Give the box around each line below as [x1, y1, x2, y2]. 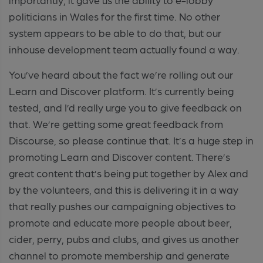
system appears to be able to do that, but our [9, 26, 221, 39]
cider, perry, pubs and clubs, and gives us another [9, 232, 239, 245]
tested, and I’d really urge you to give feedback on [9, 100, 242, 113]
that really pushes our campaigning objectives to [9, 199, 236, 212]
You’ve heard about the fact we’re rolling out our [9, 68, 233, 80]
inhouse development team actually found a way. [9, 42, 240, 55]
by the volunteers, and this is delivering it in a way [9, 183, 238, 195]
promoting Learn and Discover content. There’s [9, 150, 230, 163]
